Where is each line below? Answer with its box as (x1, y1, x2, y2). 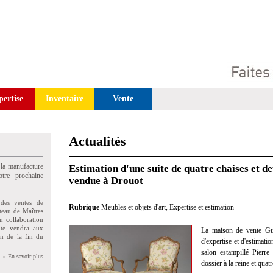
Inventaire (46, 94, 83, 103)
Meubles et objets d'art (101, 203, 166, 211)
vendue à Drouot (69, 175, 143, 186)
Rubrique (69, 203, 101, 211)
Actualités (69, 133, 126, 149)
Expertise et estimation (169, 203, 234, 211)
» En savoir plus (3, 253, 43, 260)
